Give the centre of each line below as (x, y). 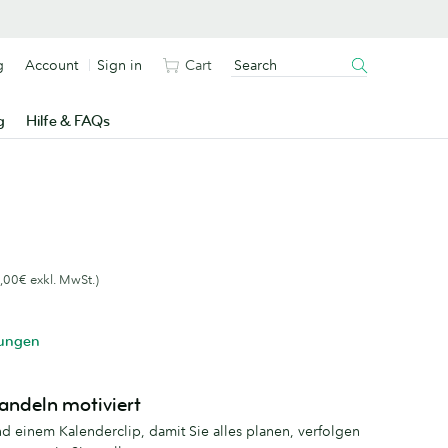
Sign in (119, 65)
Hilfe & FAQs (67, 121)
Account (51, 65)
